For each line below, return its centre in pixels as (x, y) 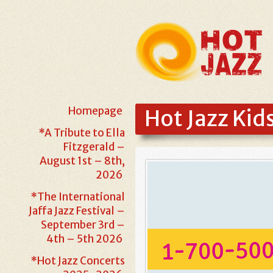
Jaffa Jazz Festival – (76, 211)
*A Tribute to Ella (82, 133)
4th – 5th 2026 (84, 239)
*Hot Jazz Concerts (78, 261)
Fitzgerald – (94, 147)
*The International (78, 197)
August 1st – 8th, (82, 161)
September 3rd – (83, 225)
